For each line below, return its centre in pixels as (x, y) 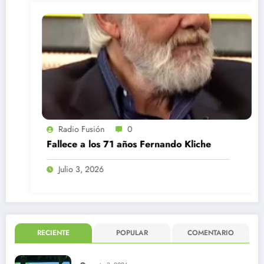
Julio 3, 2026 (67, 169)
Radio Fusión (67, 129)
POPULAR (132, 232)
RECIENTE (53, 232)
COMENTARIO (211, 232)
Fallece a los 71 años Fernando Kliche (114, 144)
